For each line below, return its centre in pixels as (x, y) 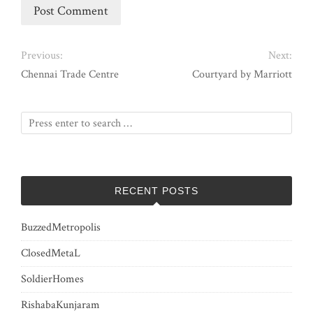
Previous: (42, 56)
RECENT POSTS (156, 191)
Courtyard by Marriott (242, 75)
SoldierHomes (52, 279)
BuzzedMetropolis (61, 228)
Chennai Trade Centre (70, 75)
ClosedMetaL (51, 254)
